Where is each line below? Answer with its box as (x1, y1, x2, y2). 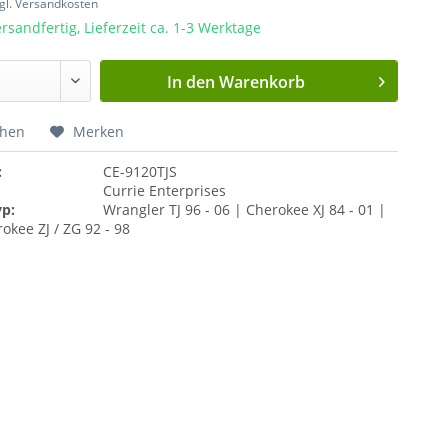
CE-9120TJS (102, 161, 177, 181)
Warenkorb (219, 70, 306, 93)
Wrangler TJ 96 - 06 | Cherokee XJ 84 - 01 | (102, 199, 386, 219)
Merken (73, 121, 125, 141)
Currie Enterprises (102, 180, 226, 200)
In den (167, 70, 216, 93)
